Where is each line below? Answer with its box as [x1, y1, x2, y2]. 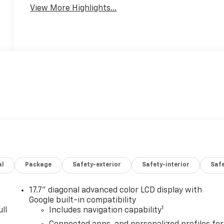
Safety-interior [142, 162, 190, 168]
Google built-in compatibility [29, 196, 136, 205]
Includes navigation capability [49, 206, 162, 215]
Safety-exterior [72, 162, 121, 168]
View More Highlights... [30, 4, 117, 13]
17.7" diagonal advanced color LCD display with [29, 186, 202, 195]
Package [25, 162, 52, 168]
